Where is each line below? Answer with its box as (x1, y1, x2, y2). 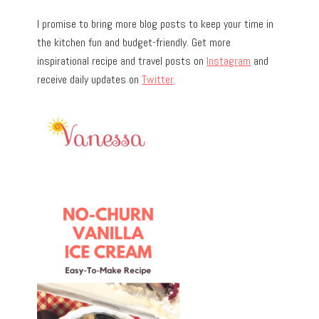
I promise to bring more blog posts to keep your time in (37, 16, 274, 31)
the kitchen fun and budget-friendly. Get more (37, 34, 231, 50)
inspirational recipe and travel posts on (37, 53, 207, 68)
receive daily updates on (37, 71, 142, 87)
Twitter (142, 71, 174, 87)
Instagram (206, 53, 251, 68)
